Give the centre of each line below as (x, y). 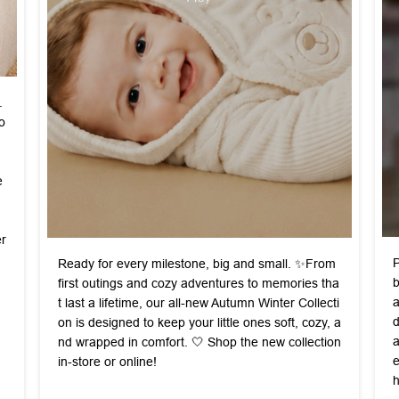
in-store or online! (107, 361)
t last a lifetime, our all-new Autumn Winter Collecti (198, 302)
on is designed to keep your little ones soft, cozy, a (199, 322)
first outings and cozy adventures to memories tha (198, 283)
